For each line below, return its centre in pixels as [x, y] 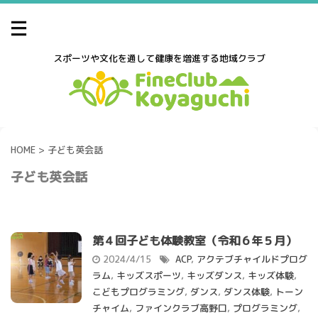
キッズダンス [214, 276]
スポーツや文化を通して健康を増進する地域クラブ [159, 58]
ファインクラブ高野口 [181, 308]
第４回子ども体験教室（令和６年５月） [194, 241]
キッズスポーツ [149, 276]
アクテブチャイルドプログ [252, 259]
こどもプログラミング [138, 292]
